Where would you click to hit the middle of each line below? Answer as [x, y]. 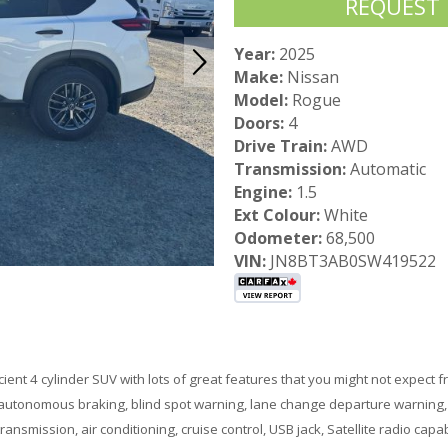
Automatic [386, 169]
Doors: [259, 123]
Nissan [311, 77]
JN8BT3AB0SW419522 [351, 261]
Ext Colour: [277, 215]
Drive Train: [280, 146]
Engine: [263, 192]
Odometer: [278, 238]
